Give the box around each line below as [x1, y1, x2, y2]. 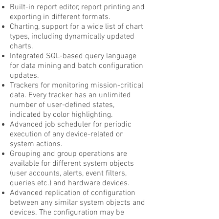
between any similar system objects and [10, 198, 145, 208]
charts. [10, 42, 33, 51]
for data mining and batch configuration [10, 61, 143, 71]
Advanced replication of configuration [10, 188, 135, 198]
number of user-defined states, [10, 100, 114, 110]
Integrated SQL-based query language [10, 51, 136, 61]
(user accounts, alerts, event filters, [10, 169, 127, 178]
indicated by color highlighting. [10, 110, 113, 120]
